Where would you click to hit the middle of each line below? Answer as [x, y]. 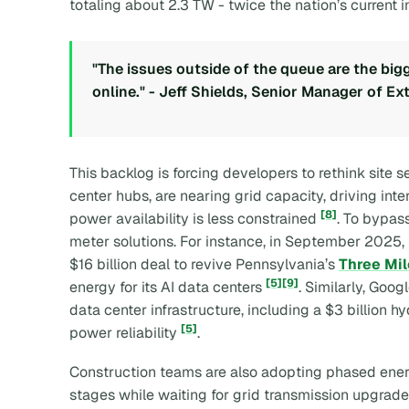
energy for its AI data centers [168, 287]
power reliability [125, 332]
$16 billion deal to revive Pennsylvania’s [204, 264]
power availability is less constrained [195, 218]
